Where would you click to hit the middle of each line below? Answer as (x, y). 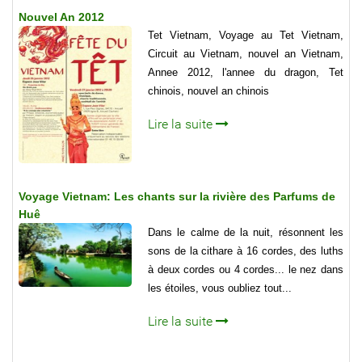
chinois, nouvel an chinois (208, 91)
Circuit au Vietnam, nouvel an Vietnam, (246, 54)
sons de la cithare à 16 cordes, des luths (246, 251)
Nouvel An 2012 (61, 17)
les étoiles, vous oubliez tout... (220, 288)
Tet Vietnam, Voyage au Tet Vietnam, (246, 36)
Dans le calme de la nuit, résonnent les (246, 233)
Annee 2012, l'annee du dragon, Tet (246, 73)
